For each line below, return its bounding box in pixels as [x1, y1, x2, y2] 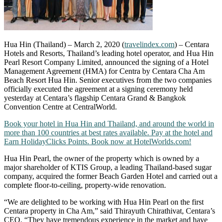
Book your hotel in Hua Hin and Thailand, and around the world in [4, 119, 214, 128]
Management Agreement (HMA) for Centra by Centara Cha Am [4, 66, 205, 75]
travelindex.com [124, 40, 174, 49]
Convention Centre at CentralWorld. [4, 102, 117, 111]
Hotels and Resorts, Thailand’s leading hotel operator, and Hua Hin [4, 49, 214, 57]
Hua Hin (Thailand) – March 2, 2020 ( [4, 40, 124, 49]
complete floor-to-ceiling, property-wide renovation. [4, 180, 166, 189]
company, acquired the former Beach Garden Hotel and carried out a [4, 171, 218, 180]
